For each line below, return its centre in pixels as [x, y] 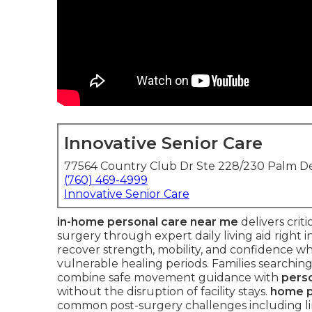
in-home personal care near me [148, 222]
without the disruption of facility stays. [164, 291]
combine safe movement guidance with [169, 278]
